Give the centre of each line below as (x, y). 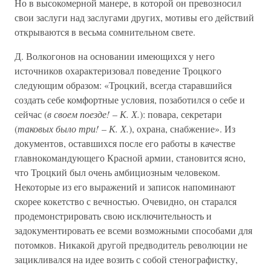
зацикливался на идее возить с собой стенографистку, (126, 259)
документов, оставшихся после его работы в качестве (125, 143)
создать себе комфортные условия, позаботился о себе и (130, 100)
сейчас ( (31, 114)
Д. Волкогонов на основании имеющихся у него (115, 56)
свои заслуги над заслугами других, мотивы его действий (134, 17)
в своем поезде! (78, 114)
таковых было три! (58, 129)
